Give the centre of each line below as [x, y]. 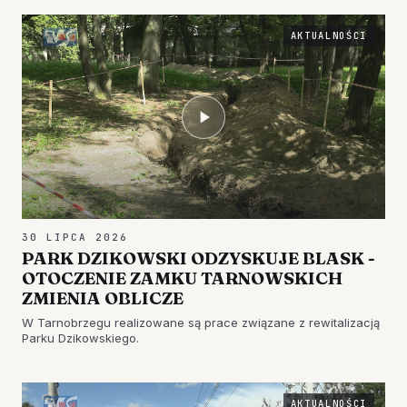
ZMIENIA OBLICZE [103, 298]
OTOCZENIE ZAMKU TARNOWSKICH [182, 278]
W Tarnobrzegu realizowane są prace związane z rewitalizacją [201, 323]
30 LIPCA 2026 [75, 237]
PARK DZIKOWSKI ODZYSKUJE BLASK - [199, 258]
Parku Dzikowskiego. [80, 338]
